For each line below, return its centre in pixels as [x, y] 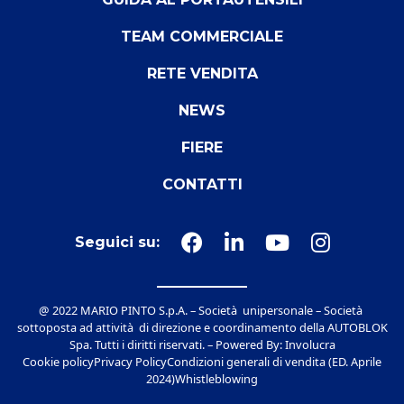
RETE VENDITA [202, 74]
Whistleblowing [216, 379]
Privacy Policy [130, 362]
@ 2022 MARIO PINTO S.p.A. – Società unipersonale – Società [202, 311]
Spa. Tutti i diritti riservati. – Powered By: [177, 345]
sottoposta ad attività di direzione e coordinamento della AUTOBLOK [202, 328]
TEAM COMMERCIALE [202, 37]
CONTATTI [202, 185]
